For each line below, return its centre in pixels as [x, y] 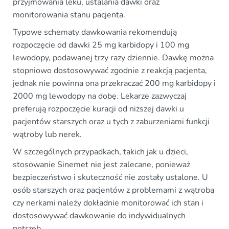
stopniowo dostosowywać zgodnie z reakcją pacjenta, [110, 70]
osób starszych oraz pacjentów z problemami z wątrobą [113, 190]
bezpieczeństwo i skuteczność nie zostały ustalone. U [110, 177]
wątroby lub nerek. [47, 134]
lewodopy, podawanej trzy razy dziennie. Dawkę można [113, 58]
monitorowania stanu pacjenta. [69, 15]
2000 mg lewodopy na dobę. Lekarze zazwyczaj [100, 96]
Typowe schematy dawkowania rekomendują [95, 32]
